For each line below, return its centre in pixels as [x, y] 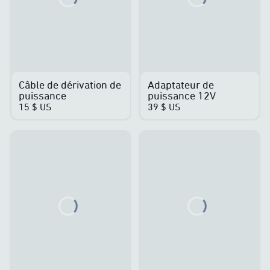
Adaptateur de [181, 85]
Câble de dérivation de [70, 85]
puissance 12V [181, 96]
